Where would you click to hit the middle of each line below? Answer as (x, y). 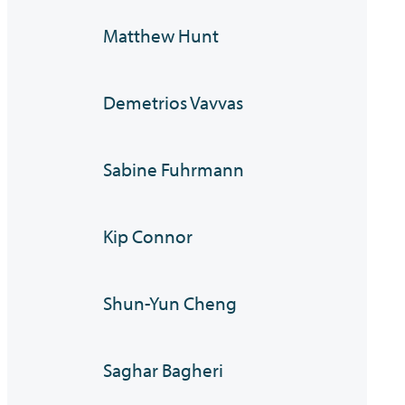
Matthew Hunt (161, 36)
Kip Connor (148, 236)
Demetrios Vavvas (174, 103)
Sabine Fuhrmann (174, 170)
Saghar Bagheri (164, 370)
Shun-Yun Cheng (170, 303)
